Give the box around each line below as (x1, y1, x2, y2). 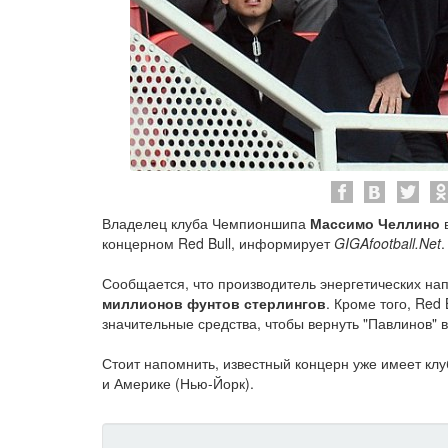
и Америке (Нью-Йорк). (102, 373, 254, 393)
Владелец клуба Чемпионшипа (102, 213, 310, 233)
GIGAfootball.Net (334, 233, 441, 253)
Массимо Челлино (310, 213, 440, 233)
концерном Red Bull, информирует (102, 233, 334, 253)
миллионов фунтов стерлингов (102, 293, 326, 313)
